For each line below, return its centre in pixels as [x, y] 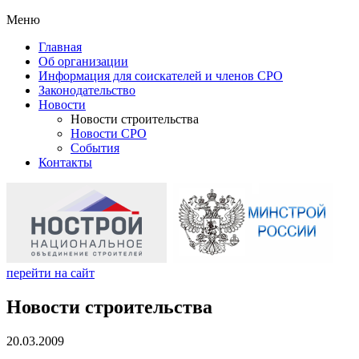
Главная [60, 47]
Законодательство [87, 90]
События [95, 148]
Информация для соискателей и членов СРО [161, 76]
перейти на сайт [50, 273]
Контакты [65, 162]
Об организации [83, 61]
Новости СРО [109, 133]
